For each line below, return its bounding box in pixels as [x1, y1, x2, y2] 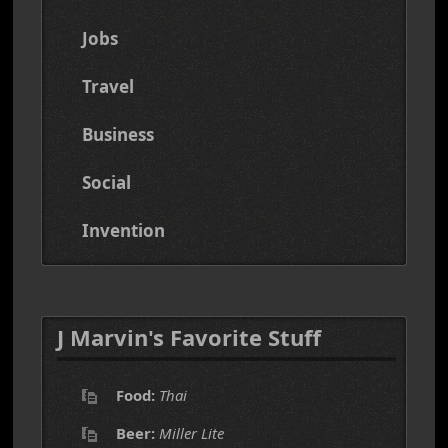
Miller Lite [159, 423, 224, 443]
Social [82, 171, 131, 194]
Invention [82, 219, 165, 242]
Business [82, 123, 154, 146]
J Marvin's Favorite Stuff [57, 322, 321, 352]
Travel [82, 75, 134, 98]
